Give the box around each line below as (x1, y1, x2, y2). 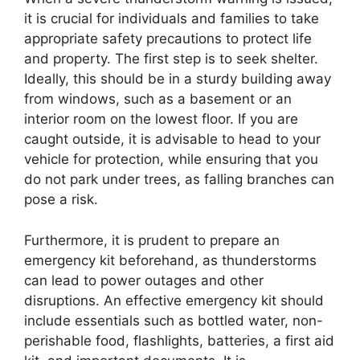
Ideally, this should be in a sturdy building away (24, 71, 331, 88)
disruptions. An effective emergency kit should (24, 292, 324, 309)
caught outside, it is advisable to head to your (24, 131, 321, 148)
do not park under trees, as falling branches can (24, 171, 334, 188)
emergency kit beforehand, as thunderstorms (24, 252, 317, 268)
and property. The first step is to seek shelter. (24, 51, 318, 67)
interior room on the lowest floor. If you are (24, 111, 298, 128)
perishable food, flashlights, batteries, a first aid (24, 332, 334, 349)
